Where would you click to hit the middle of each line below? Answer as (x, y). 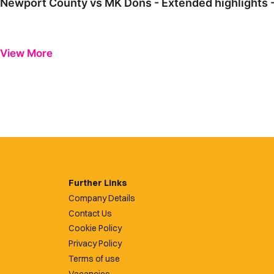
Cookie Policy (95, 228)
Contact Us (90, 213)
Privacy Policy (95, 244)
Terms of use (94, 258)
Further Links (98, 183)
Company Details (102, 198)
